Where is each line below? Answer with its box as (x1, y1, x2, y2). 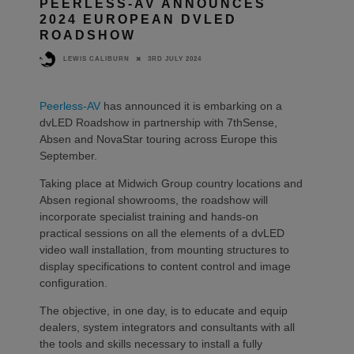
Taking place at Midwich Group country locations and (40, 176, 303, 190)
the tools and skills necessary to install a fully (40, 337, 262, 350)
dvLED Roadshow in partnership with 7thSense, (40, 115, 277, 129)
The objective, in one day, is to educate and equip (40, 303, 288, 317)
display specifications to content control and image (40, 259, 291, 273)
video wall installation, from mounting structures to (40, 243, 289, 256)
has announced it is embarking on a (100, 99, 282, 112)
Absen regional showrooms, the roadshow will (40, 193, 268, 206)
